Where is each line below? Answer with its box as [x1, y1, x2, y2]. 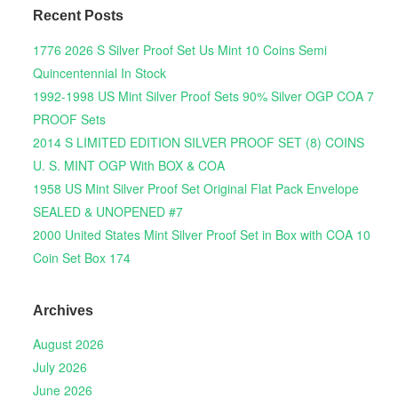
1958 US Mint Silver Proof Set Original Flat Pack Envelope [32, 179, 359, 197]
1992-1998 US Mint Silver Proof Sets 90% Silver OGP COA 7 [32, 86, 374, 105]
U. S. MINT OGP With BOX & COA [32, 155, 225, 174]
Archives [32, 303, 93, 319]
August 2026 [32, 335, 104, 354]
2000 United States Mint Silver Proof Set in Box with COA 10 [32, 225, 370, 243]
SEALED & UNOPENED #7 [32, 202, 183, 220]
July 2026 [32, 358, 87, 377]
